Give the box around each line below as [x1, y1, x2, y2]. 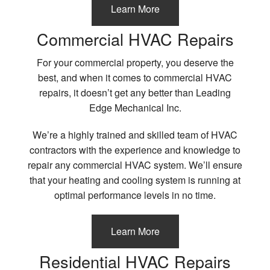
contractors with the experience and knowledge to [30, 142, 240, 157]
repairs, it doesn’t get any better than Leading [39, 85, 231, 99]
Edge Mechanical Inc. [89, 100, 181, 115]
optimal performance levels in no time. [54, 187, 216, 202]
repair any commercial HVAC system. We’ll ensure [28, 157, 242, 172]
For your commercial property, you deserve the [36, 55, 234, 69]
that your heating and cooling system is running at [30, 172, 240, 187]
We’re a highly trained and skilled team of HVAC [33, 127, 237, 142]
